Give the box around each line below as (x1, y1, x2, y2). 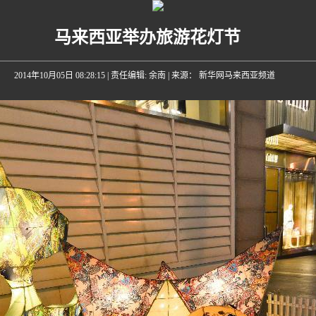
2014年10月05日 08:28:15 (13, 71, 105, 80)
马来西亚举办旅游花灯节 (54, 28, 241, 47)
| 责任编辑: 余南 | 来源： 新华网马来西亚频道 (104, 71, 281, 80)
